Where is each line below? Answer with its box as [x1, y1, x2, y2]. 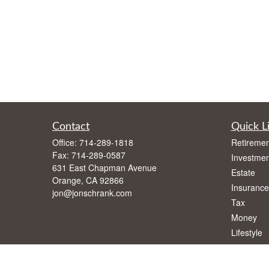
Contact [52, 121, 89, 132]
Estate [231, 166, 255, 178]
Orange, [52, 174, 83, 186]
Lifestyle [231, 226, 262, 238]
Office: [52, 136, 79, 148]
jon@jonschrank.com [52, 187, 132, 199]
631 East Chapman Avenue [52, 162, 157, 174]
